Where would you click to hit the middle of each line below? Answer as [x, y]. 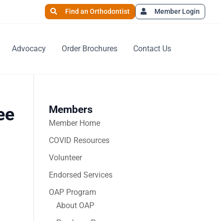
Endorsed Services [80, 175]
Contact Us [152, 49]
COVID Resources [79, 140]
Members [71, 110]
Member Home [74, 123]
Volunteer [65, 158]
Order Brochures [90, 49]
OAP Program [72, 192]
